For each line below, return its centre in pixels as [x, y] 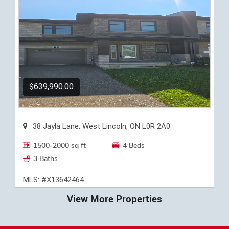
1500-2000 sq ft [60, 145]
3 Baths [45, 158]
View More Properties [114, 199]
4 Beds [134, 145]
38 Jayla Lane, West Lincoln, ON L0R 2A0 [101, 126]
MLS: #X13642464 [53, 180]
